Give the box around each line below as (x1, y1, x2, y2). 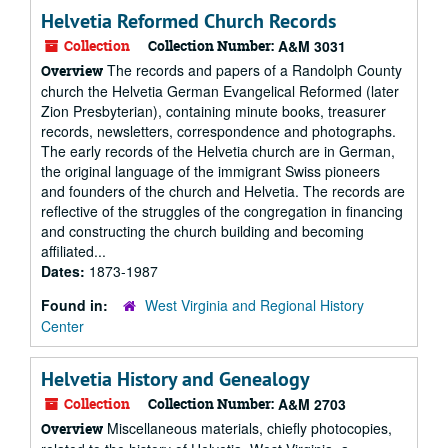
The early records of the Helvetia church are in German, (41, 141, 395, 161)
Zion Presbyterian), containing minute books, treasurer (41, 101, 386, 121)
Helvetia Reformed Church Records (41, 8, 336, 34)
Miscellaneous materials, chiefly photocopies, (103, 418, 392, 438)
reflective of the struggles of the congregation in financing (41, 201, 403, 221)
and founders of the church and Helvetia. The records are (41, 181, 405, 201)
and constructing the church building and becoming (41, 221, 364, 241)
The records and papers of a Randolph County (103, 60, 402, 80)
